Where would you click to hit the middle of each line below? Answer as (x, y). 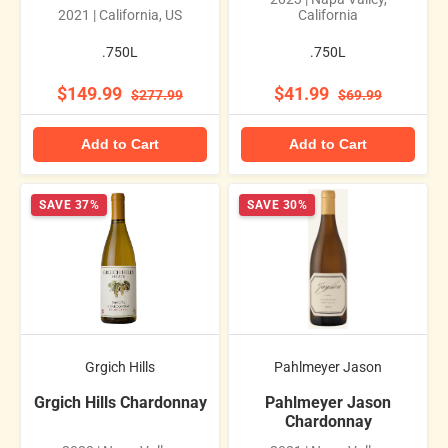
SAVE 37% (69, 204)
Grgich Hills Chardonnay (120, 403)
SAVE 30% (277, 204)
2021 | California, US (120, 14)
